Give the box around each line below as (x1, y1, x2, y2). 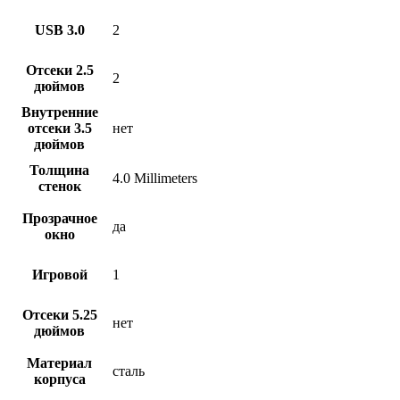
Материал (27, 354, 92, 371)
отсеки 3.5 (27, 120, 92, 136)
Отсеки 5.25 (21, 306, 97, 322)
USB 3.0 (34, 21, 85, 37)
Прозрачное (21, 210, 97, 226)
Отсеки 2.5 (25, 62, 94, 78)
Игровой (31, 266, 87, 282)
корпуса (33, 371, 86, 387)
